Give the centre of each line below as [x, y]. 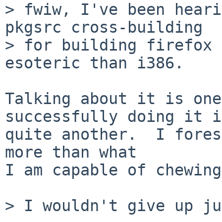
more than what [71, 152]
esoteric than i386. [94, 63]
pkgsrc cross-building [104, 27]
